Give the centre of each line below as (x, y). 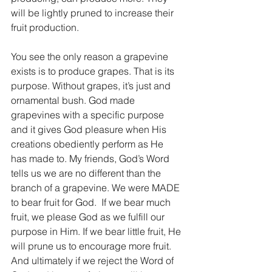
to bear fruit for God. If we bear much (92, 202)
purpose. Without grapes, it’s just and (92, 86)
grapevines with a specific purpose (89, 115)
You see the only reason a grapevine (91, 56)
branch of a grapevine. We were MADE (97, 188)
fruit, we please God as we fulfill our (89, 217)
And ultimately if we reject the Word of (93, 260)
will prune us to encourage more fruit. (92, 246)
